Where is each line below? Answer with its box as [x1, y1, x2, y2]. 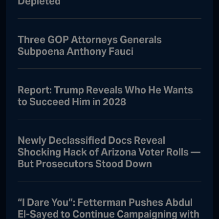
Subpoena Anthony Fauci [18, 44, 133, 58]
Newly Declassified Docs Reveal [18, 133, 165, 147]
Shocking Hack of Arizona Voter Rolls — [18, 145, 200, 158]
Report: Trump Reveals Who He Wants [18, 83, 193, 96]
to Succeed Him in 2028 [18, 95, 126, 108]
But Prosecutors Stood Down [18, 157, 152, 170]
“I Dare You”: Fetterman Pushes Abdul [18, 196, 193, 209]
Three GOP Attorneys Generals [18, 33, 162, 46]
